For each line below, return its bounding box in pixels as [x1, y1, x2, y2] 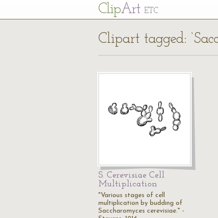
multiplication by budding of [98, 200, 182, 207]
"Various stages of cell [98, 192, 165, 199]
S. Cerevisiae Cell [98, 171, 164, 180]
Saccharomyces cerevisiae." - [98, 207, 184, 215]
